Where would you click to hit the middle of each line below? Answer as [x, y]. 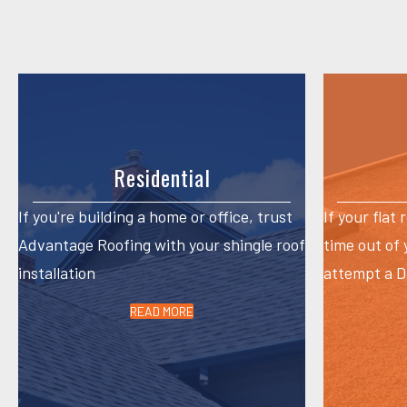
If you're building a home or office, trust [155, 216]
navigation [285, 32]
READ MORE [162, 311]
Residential [162, 177]
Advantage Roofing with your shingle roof [162, 244]
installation [57, 272]
